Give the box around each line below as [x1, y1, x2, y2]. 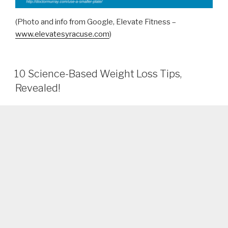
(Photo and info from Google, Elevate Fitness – [15, 17, 176, 26]
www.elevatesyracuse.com [15, 29, 109, 39]
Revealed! [15, 82, 61, 95]
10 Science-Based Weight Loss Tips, [14, 68, 182, 80]
